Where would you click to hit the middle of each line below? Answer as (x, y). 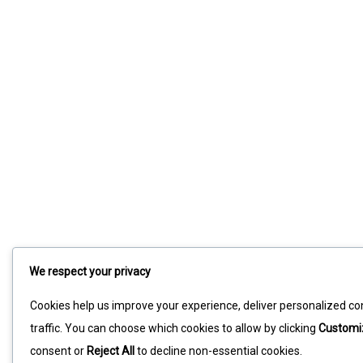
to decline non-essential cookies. (218, 350)
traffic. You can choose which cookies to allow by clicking (174, 328)
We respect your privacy (90, 271)
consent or (58, 350)
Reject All (111, 350)
